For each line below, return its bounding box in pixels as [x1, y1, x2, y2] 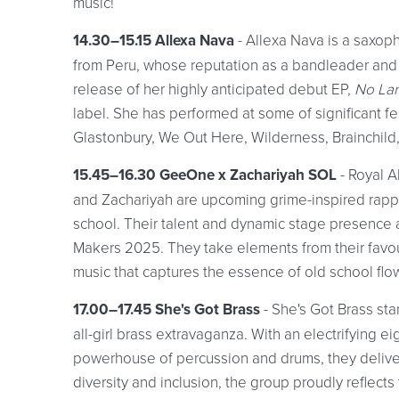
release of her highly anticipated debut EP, [73, 78, 354, 99]
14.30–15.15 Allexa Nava [73, 29, 238, 52]
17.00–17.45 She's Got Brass [73, 298, 260, 321]
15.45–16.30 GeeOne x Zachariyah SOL [73, 164, 340, 186]
